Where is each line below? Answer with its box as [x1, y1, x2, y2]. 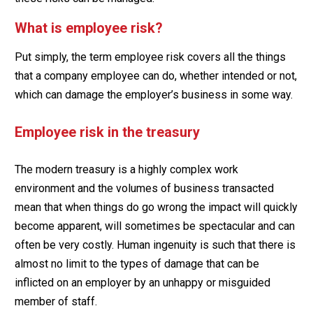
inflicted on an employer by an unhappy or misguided [14, 275, 270, 289]
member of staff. [14, 294, 97, 308]
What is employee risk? [14, 19, 163, 36]
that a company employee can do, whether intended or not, [14, 68, 297, 82]
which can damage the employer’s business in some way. [14, 87, 293, 101]
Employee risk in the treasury [14, 123, 200, 140]
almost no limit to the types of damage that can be [14, 256, 259, 270]
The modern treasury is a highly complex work [14, 162, 238, 176]
